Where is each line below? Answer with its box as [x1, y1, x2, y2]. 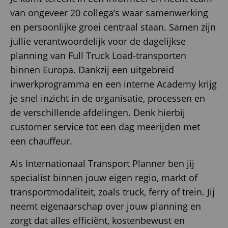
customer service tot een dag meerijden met [10, 121, 200, 133]
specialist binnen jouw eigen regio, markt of [10, 172, 197, 184]
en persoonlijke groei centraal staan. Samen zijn [10, 21, 216, 34]
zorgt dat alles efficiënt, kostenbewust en [10, 214, 185, 227]
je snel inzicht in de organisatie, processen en [10, 92, 205, 105]
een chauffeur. [10, 135, 72, 148]
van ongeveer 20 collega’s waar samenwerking [10, 7, 208, 19]
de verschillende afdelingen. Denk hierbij [10, 106, 185, 119]
